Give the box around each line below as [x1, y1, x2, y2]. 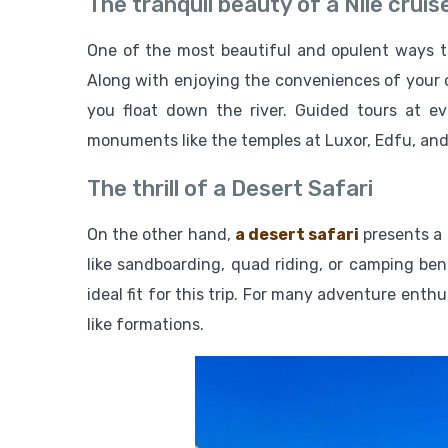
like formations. [87, 314, 204, 334]
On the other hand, [87, 224, 235, 244]
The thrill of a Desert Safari [87, 174, 373, 202]
